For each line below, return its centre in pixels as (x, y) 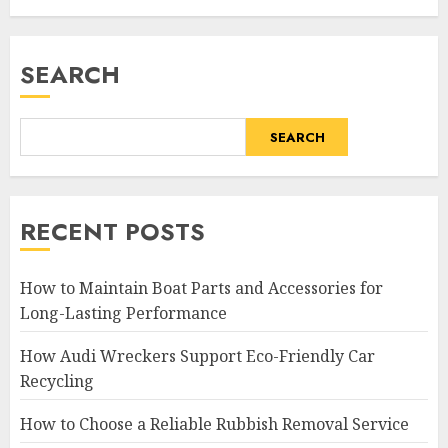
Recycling (57, 381)
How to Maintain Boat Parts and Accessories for (201, 288)
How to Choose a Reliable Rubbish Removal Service (214, 424)
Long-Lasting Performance (123, 313)
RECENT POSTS (112, 232)
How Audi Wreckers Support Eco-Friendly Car (197, 356)
